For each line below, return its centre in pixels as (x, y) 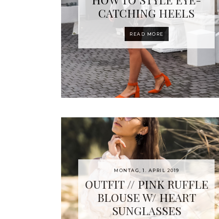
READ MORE (147, 34)
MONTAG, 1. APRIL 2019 (147, 170)
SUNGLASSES (146, 210)
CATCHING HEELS (147, 13)
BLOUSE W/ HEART (146, 197)
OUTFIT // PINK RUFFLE (146, 184)
